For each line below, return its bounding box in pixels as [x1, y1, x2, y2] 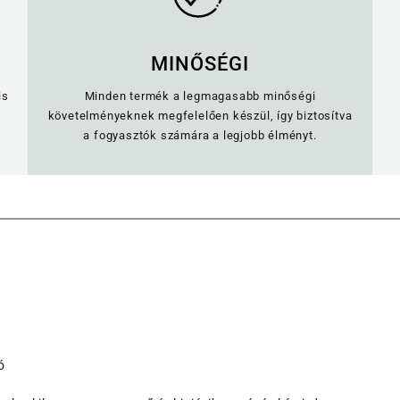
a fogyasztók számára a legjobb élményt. [83, 129, 317, 143]
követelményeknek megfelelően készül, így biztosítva [47, 109, 353, 123]
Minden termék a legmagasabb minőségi [84, 89, 316, 104]
